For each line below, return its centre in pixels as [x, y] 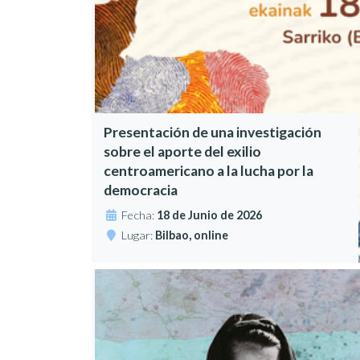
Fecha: [139, 215]
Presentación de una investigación [213, 133]
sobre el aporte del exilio [183, 152]
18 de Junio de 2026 [210, 215]
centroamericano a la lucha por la [209, 171]
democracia [141, 190]
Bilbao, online [192, 235]
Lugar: [139, 235]
